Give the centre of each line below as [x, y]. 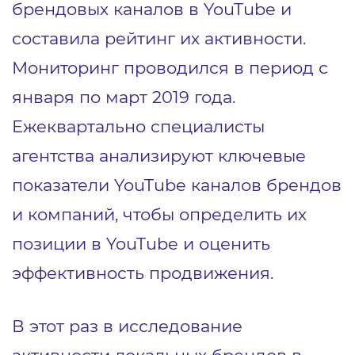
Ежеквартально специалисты [138, 126]
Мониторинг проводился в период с [170, 67]
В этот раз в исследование [127, 326]
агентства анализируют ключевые [159, 155]
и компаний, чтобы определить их [159, 214]
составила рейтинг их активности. [159, 38]
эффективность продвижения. [143, 273]
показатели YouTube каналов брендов [177, 185]
